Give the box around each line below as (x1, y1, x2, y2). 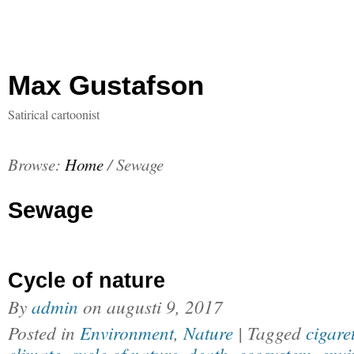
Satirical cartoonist (8, 106, 100, 122)
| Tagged (238, 320, 306, 345)
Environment (80, 320, 174, 345)
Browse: (8, 153, 61, 175)
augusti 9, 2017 (107, 294, 223, 318)
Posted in (8, 320, 80, 345)
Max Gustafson (8, 70, 204, 100)
